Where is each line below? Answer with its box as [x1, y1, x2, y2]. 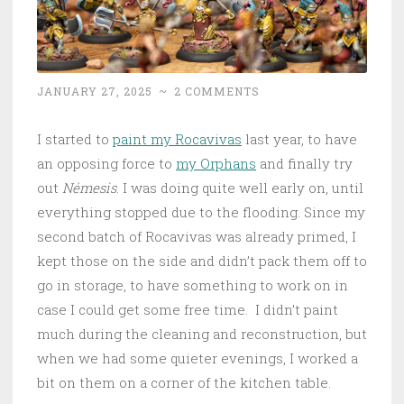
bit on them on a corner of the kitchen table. [37, 372, 331, 391]
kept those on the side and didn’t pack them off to [37, 251, 367, 270]
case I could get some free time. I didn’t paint [37, 299, 338, 318]
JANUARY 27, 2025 [37, 83, 152, 98]
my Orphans [176, 153, 256, 172]
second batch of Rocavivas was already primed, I [37, 226, 356, 245]
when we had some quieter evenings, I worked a [37, 348, 358, 367]
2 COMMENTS [174, 83, 260, 98]
